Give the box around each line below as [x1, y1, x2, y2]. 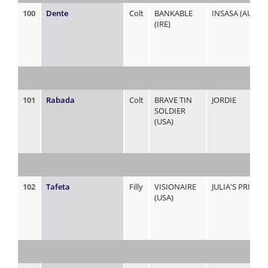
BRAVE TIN [154, 94, 192, 105]
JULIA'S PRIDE [212, 181, 260, 192]
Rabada [46, 94, 75, 105]
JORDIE [212, 94, 236, 105]
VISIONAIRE [154, 181, 196, 192]
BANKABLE [154, 7, 193, 19]
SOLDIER [154, 105, 185, 116]
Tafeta [46, 181, 70, 192]
